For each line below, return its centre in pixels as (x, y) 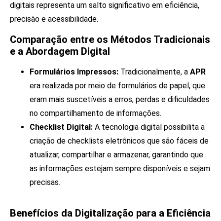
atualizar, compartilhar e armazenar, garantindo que (116, 154)
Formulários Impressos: (74, 72)
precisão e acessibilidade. (54, 19)
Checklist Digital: (61, 127)
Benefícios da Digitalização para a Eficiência (110, 213)
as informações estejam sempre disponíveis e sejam (120, 168)
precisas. (45, 182)
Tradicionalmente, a (154, 72)
